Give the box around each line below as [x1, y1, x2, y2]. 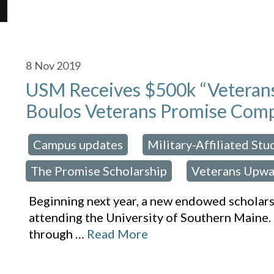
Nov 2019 [34, 59, 81, 73]
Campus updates [33, 137, 124, 152]
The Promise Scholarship [31, 163, 168, 179]
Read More [87, 226, 149, 242]
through [29, 226, 73, 242]
